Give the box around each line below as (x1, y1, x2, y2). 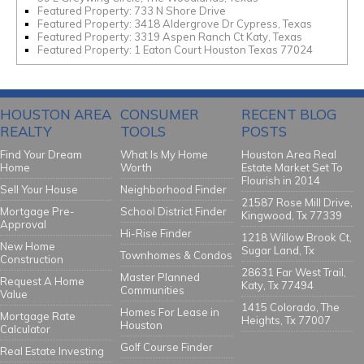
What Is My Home (120, 148, 209, 161)
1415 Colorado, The (240, 301, 340, 314)
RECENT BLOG (240, 106, 336, 123)
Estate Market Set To (240, 161, 343, 174)
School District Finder (120, 205, 227, 218)
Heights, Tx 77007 (240, 314, 331, 327)
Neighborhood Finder (120, 183, 227, 196)
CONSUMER (120, 106, 200, 123)
